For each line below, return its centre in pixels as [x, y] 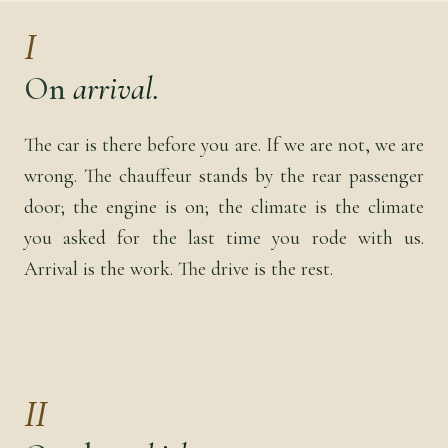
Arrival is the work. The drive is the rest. [178, 268]
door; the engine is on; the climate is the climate [224, 206]
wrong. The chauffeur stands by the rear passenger [224, 175]
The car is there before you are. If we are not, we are [224, 144]
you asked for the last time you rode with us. [224, 237]
